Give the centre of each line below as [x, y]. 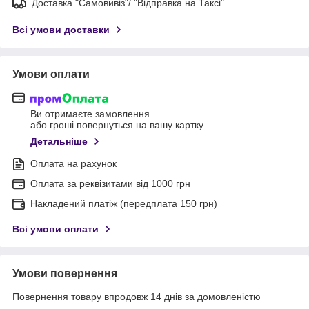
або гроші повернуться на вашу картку [117, 125]
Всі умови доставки [61, 29]
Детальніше [59, 142]
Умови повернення [65, 274]
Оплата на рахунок [73, 164]
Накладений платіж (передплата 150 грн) [124, 204]
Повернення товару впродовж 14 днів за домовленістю [137, 297]
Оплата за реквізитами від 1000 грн [110, 184]
